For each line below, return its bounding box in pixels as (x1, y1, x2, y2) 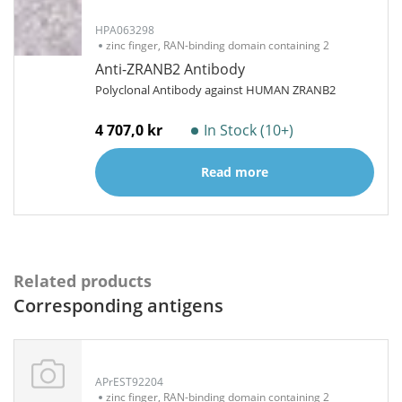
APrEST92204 (95, 374, 163, 389)
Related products (13, 270, 152, 292)
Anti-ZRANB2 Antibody (95, 59, 245, 79)
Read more (201, 163, 268, 180)
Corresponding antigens (13, 293, 223, 318)
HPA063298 (95, 22, 154, 38)
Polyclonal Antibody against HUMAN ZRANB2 (95, 82, 336, 98)
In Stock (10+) (204, 120, 293, 140)
